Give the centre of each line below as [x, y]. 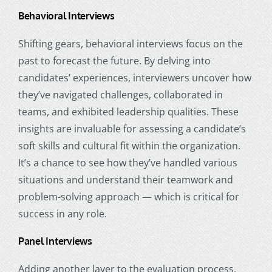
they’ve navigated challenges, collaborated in [120, 95]
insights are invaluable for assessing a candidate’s [132, 129]
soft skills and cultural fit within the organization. [129, 146]
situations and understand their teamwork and [125, 180]
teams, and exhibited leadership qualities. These [128, 112]
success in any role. [62, 214]
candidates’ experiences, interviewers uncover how [134, 78]
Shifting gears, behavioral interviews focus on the [130, 44]
